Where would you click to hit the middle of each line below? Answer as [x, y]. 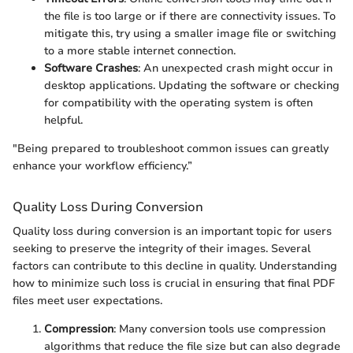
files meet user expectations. [87, 300]
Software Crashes [91, 68]
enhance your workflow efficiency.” [102, 165]
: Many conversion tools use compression [219, 329]
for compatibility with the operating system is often [178, 102]
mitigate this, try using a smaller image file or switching [190, 33]
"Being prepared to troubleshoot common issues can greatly [171, 148]
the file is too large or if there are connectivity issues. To [190, 16]
